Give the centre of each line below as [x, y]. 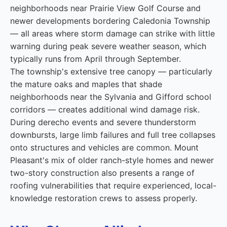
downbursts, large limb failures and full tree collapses [113, 135]
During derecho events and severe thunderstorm [103, 122]
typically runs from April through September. [96, 59]
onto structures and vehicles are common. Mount [104, 147]
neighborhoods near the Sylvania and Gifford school [111, 97]
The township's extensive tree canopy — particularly [111, 71]
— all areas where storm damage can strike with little [112, 33]
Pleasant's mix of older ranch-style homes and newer [112, 160]
